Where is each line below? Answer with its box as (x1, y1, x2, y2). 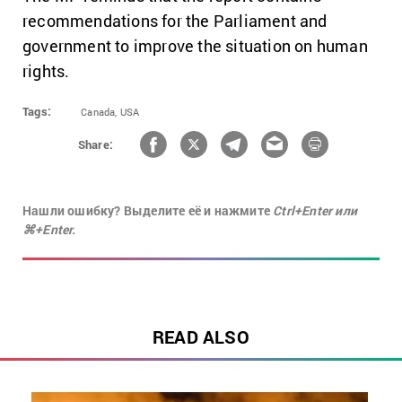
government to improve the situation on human (22, 35, 368, 57)
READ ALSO (153, 325, 249, 349)
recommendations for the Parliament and (22, 10, 328, 32)
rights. (22, 60, 70, 83)
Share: (77, 135, 114, 153)
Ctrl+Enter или (273, 202, 358, 220)
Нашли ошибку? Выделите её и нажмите (22, 202, 274, 220)
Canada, (81, 105, 118, 119)
